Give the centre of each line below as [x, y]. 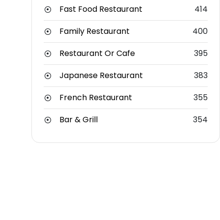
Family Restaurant [95, 31]
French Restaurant [96, 98]
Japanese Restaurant [101, 76]
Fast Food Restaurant [101, 9]
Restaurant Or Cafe [97, 54]
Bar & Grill [79, 120]
